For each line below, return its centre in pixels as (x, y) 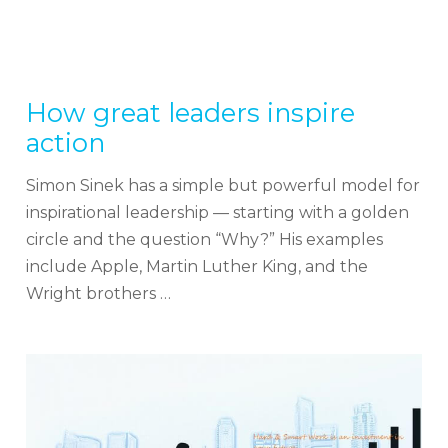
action (65, 142)
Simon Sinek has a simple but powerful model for (222, 185)
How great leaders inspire (190, 112)
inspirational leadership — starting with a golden (217, 212)
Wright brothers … (98, 293)
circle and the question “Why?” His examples (204, 239)
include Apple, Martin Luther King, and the (196, 266)
